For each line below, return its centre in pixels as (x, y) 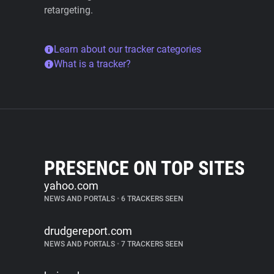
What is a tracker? (92, 64)
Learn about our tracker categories (128, 49)
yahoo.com (71, 186)
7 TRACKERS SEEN (151, 244)
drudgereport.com (88, 231)
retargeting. (68, 10)
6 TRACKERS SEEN (151, 199)
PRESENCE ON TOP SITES (144, 168)
